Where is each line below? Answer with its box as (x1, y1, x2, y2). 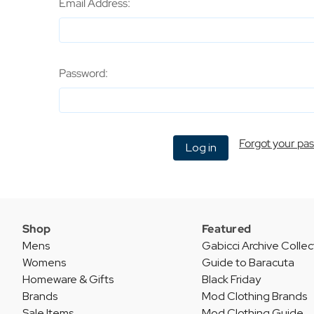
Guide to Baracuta (202, 254, 294, 270)
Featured (202, 221, 251, 236)
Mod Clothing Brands (202, 288, 307, 303)
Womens (22, 254, 66, 270)
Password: (59, 66, 108, 81)
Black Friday (202, 271, 261, 287)
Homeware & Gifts (22, 271, 114, 287)
